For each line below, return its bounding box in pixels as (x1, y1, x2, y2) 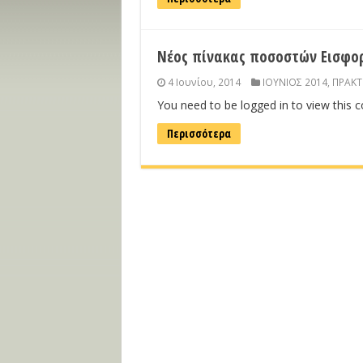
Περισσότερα (166, 126, 231, 141)
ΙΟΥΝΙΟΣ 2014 (262, 75, 327, 88)
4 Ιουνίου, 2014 (167, 75, 241, 88)
